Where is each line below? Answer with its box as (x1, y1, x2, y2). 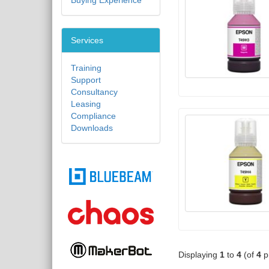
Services (71, 35, 103, 45)
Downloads (71, 123, 113, 133)
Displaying (178, 250, 220, 259)
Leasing (71, 99, 101, 109)
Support (71, 75, 101, 85)
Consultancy (71, 87, 118, 97)
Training (71, 63, 101, 73)
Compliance (71, 111, 116, 121)
